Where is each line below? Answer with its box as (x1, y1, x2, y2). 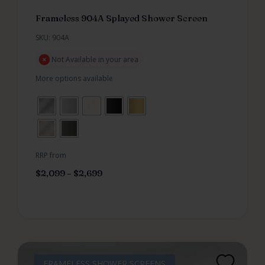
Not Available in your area (51, 54, 138, 64)
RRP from (35, 150, 66, 160)
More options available (35, 73, 113, 83)
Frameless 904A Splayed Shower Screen (35, 12, 208, 24)
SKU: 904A (35, 32, 69, 43)
